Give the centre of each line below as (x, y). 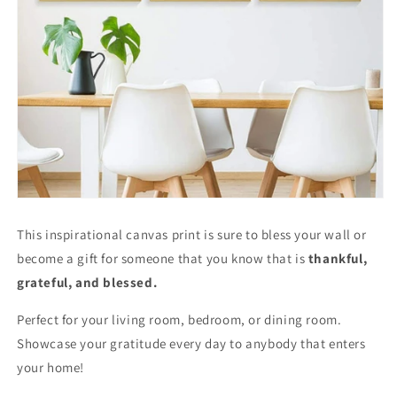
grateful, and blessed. (87, 282)
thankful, (338, 258)
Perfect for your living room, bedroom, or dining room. (179, 319)
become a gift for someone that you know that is (163, 258)
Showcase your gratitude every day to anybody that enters (191, 343)
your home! (54, 367)
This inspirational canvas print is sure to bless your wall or (192, 234)
